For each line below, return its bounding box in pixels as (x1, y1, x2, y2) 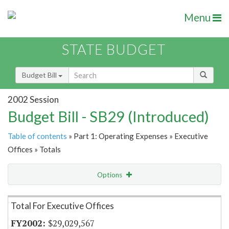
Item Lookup (10, 192, 51, 201)
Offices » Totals (8, 145, 61, 154)
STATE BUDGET (62, 41, 166, 58)
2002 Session (8, 94, 59, 105)
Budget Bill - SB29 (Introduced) (8, 107, 209, 126)
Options (97, 171, 124, 179)
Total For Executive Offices (11, 200, 114, 212)
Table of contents (8, 131, 67, 141)
